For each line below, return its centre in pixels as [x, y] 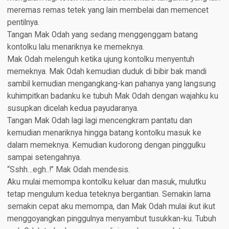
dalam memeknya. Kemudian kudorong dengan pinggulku [106, 145]
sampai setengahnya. [44, 158]
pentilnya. [23, 23]
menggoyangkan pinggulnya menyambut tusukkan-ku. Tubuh [111, 219]
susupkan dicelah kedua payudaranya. [73, 109]
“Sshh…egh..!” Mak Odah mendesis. [68, 170]
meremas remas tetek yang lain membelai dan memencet [108, 10]
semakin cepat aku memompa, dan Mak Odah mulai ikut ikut [111, 207]
